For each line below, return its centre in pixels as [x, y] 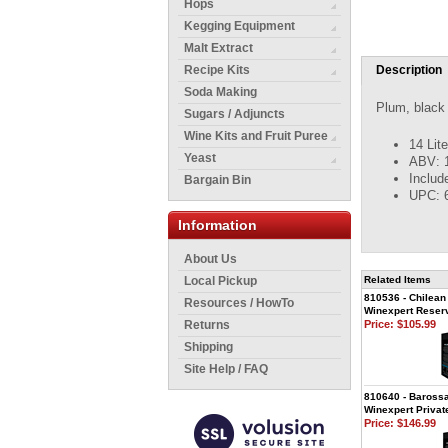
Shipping [208, 347]
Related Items [397, 279]
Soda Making [220, 92]
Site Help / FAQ [226, 369]
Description [409, 70]
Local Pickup [220, 281]
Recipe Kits [217, 70]
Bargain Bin [217, 180]
